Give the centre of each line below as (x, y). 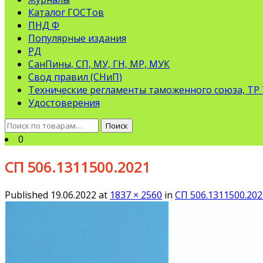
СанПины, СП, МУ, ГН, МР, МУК (99, 64)
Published (28, 195)
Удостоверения (64, 102)
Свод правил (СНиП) (75, 77)
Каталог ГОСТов (66, 12)
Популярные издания (77, 38)
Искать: (22, 124)
